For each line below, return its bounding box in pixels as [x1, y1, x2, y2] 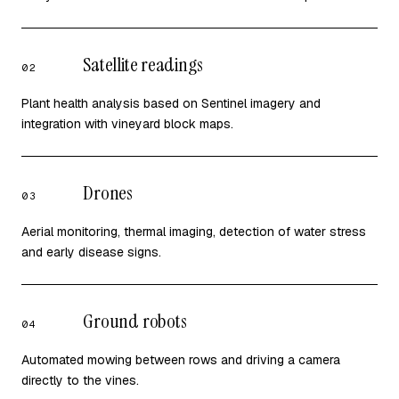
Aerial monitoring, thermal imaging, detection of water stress [21, 224, 366, 240]
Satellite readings [83, 52, 203, 77]
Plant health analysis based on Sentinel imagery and [21, 95, 321, 111]
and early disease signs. [21, 244, 161, 260]
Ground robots [83, 308, 187, 334]
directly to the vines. [21, 372, 139, 388]
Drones [83, 180, 133, 206]
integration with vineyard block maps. [21, 116, 233, 132]
